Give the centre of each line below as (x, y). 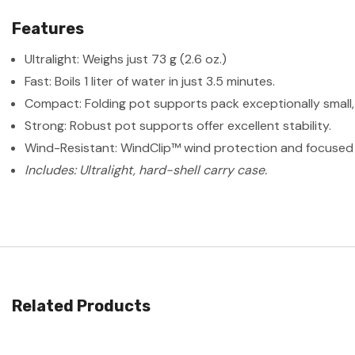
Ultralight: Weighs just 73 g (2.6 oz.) (126, 59)
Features (48, 29)
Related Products (81, 306)
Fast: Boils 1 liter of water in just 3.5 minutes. (150, 82)
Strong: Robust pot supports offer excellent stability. (178, 126)
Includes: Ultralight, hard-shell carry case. (146, 170)
